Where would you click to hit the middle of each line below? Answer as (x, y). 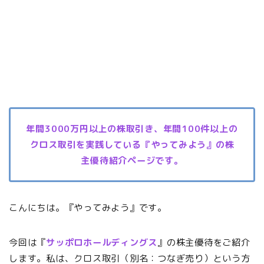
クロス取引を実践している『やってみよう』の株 (132, 145)
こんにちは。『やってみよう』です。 (88, 208)
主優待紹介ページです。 (132, 161)
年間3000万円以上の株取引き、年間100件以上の (132, 129)
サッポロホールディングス (102, 243)
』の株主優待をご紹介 (204, 243)
